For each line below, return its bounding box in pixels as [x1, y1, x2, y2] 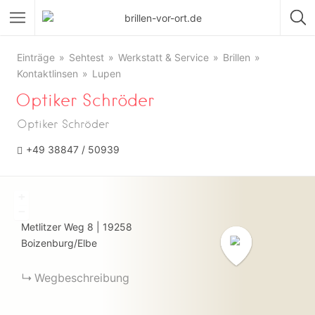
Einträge [17, 51, 55, 63]
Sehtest [69, 51, 104, 63]
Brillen [223, 51, 250, 63]
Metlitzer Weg [21, 221, 84, 233]
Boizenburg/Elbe [21, 237, 97, 249]
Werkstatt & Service [118, 51, 209, 63]
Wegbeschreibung [34, 271, 129, 285]
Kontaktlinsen [17, 67, 78, 79]
